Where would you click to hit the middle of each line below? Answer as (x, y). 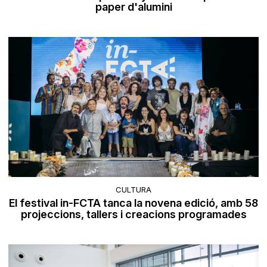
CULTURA (133, 189)
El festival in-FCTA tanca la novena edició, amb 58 (133, 203)
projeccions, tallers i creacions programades (133, 214)
